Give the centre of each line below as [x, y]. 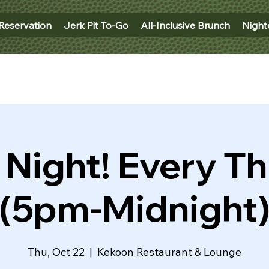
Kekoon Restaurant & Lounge [169, 252]
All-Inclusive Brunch [185, 26]
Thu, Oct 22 [56, 252]
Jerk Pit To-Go [96, 26]
